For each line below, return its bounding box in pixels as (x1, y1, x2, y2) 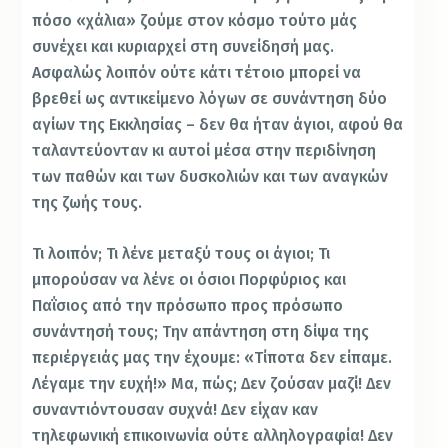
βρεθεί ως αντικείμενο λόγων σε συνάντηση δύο (32, 88, 388, 108)
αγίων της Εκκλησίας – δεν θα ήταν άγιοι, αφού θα (32, 114, 404, 134)
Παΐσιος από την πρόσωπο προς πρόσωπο (32, 296, 344, 316)
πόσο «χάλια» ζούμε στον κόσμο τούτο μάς (32, 10, 358, 30)
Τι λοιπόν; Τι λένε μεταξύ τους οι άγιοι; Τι (32, 244, 331, 264)
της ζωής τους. (32, 192, 143, 212)
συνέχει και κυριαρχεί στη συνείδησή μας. (32, 36, 335, 56)
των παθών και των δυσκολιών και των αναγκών (32, 166, 389, 186)
